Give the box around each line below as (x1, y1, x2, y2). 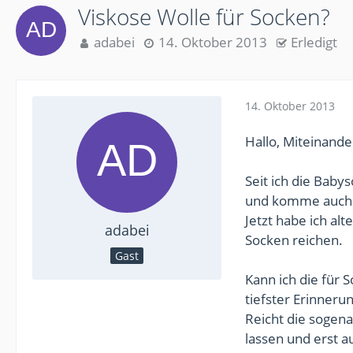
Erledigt (291, 33, 337, 51)
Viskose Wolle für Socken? (78, 2, 330, 32)
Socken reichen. (245, 231, 343, 249)
